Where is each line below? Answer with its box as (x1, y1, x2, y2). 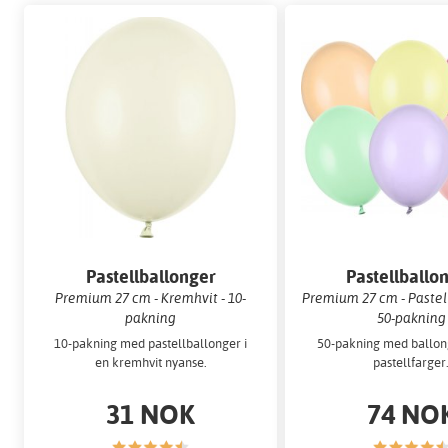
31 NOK (106, 396, 196, 432)
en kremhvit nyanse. (94, 354, 207, 371)
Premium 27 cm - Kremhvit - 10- (55, 288, 247, 306)
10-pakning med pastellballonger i (54, 335, 248, 352)
